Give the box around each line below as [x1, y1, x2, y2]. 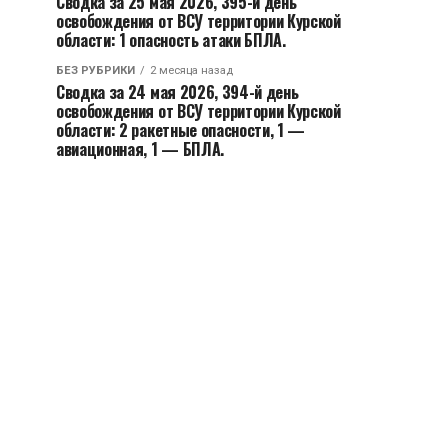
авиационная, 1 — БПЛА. [56, 137, 224, 161]
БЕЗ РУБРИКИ [56, 64, 135, 77]
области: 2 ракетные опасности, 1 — [56, 118, 306, 142]
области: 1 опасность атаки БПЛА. [56, 28, 286, 52]
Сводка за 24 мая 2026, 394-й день [56, 80, 299, 104]
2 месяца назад [150, 64, 233, 77]
